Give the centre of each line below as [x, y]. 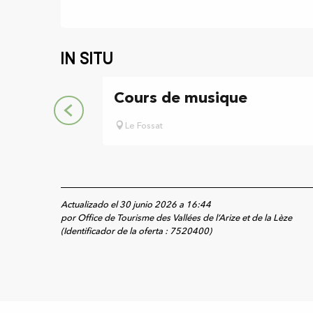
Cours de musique [181, 99]
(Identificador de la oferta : [115, 232]
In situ [87, 59]
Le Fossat [144, 126]
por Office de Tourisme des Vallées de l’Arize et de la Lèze [176, 218]
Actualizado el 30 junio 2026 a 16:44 [136, 205]
